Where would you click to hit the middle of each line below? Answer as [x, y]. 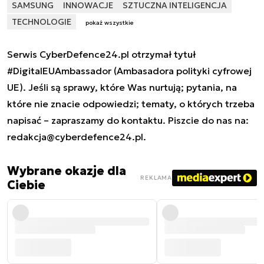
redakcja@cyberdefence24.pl [75, 136]
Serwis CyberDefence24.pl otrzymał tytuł [101, 54]
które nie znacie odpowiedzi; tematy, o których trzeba [131, 103]
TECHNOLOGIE [42, 22]
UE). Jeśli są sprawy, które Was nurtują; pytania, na [122, 87]
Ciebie [26, 185]
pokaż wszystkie [110, 22]
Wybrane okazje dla [67, 171]
